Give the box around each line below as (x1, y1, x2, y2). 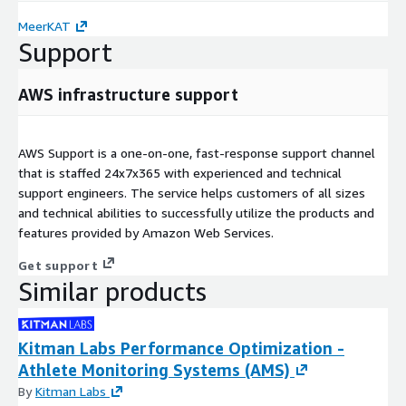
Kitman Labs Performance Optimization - (18, 338, 344, 359)
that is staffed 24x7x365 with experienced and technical (18, 165, 342, 181)
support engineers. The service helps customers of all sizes (18, 185, 365, 201)
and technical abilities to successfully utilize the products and (18, 205, 374, 221)
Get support (18, 257, 98, 274)
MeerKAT (18, 18, 71, 34)
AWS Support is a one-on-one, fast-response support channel (18, 145, 375, 161)
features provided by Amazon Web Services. (18, 225, 274, 241)
